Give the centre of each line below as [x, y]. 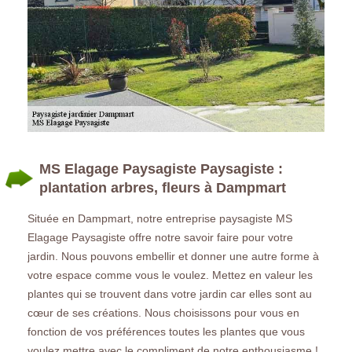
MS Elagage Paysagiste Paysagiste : [161, 169]
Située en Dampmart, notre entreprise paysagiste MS [160, 218]
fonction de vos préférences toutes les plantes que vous [166, 331]
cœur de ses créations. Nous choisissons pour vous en [163, 312]
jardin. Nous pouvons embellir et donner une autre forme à [173, 256]
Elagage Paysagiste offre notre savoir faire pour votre [160, 237]
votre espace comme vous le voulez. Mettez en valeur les [170, 275]
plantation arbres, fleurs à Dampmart [163, 187]
